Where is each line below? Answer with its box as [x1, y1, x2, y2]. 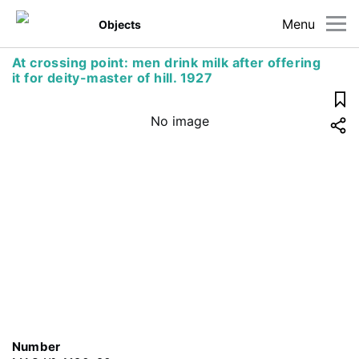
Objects [99, 17, 142, 31]
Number [12, 339, 61, 354]
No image [150, 113, 209, 129]
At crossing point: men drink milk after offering [12, 54, 321, 71]
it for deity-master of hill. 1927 [12, 70, 213, 86]
